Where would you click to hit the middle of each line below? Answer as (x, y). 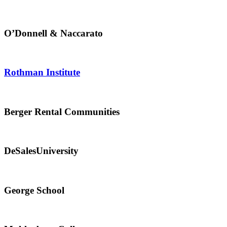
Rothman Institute (42, 72)
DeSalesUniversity (41, 151)
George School (34, 190)
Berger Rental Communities (62, 111)
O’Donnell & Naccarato (53, 33)
